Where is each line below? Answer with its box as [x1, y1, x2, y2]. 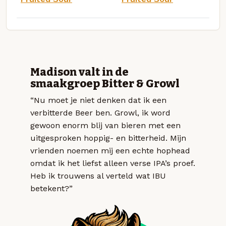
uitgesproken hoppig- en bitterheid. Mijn [30, 133, 186, 143]
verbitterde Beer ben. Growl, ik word [30, 107, 171, 118]
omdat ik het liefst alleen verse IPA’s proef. [30, 158, 195, 168]
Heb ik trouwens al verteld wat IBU [30, 171, 166, 181]
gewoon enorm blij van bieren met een [30, 120, 181, 130]
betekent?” [30, 183, 73, 193]
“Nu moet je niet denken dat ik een [30, 95, 166, 105]
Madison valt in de [30, 65, 129, 79]
